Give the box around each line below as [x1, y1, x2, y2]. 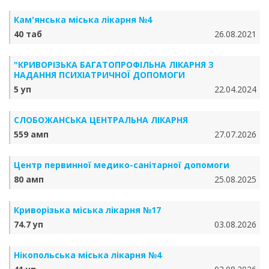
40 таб [14, 28, 42, 40]
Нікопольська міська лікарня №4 [14, 249, 162, 261]
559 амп [14, 128, 49, 140]
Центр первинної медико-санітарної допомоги [14, 159, 229, 171]
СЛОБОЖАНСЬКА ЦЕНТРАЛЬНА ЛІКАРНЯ [14, 114, 188, 125]
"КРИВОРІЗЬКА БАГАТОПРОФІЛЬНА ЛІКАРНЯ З [14, 59, 214, 70]
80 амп [14, 174, 44, 185]
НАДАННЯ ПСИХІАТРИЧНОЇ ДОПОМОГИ [14, 69, 185, 80]
